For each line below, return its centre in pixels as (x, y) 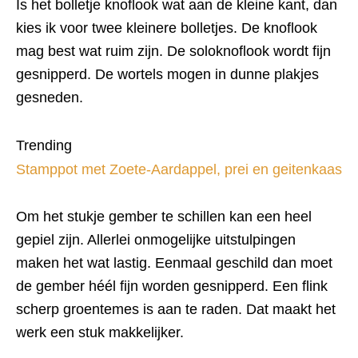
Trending (44, 145)
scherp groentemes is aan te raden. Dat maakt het (176, 309)
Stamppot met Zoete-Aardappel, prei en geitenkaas (179, 169)
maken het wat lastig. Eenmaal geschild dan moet (174, 263)
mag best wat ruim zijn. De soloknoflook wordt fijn (173, 51)
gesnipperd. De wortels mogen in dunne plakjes (167, 74)
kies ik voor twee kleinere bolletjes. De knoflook (167, 28)
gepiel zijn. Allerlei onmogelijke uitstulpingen (156, 240)
